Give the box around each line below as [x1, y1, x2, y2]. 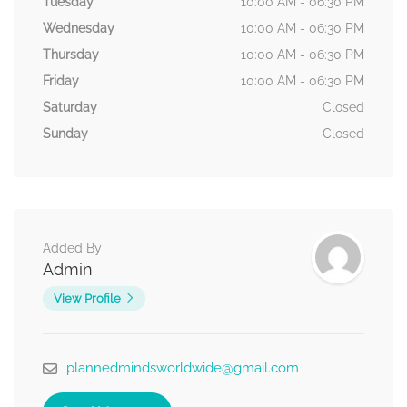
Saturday [43, 100, 97, 115]
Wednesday [43, 21, 114, 36]
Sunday [43, 126, 88, 142]
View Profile [54, 292, 121, 306]
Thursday [43, 47, 99, 63]
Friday [43, 74, 79, 89]
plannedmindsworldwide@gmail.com [66, 360, 299, 377]
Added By [43, 241, 102, 256]
